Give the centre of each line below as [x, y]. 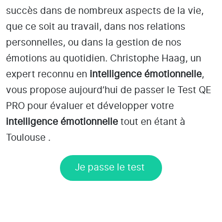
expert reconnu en [48, 74]
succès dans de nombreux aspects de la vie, [105, 11]
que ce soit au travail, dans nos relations [96, 27]
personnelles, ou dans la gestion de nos [94, 43]
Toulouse [26, 138]
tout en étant [149, 122]
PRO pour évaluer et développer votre [90, 106]
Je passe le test [111, 167]
